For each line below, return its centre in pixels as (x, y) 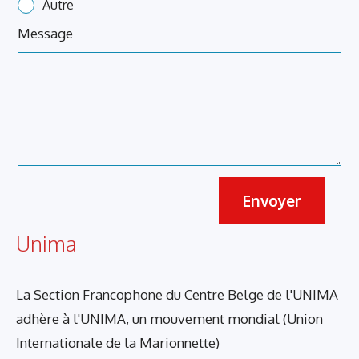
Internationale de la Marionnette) (118, 343)
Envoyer (272, 201)
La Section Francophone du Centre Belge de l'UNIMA (177, 295)
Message (46, 34)
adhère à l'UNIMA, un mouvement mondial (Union (169, 319)
